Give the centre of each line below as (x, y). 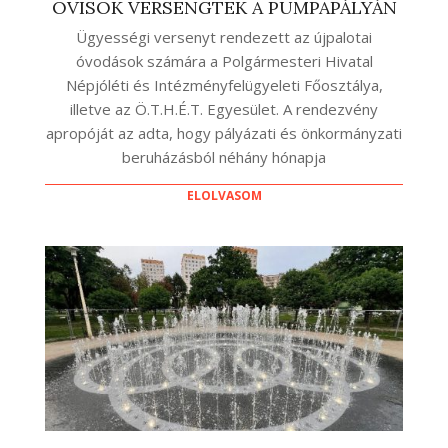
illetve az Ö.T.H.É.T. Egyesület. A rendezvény (224, 108)
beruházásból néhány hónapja (224, 156)
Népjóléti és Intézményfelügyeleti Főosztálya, (224, 84)
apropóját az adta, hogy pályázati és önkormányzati (224, 132)
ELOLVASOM (224, 195)
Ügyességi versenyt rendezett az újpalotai (224, 36)
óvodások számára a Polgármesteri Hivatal (224, 60)
